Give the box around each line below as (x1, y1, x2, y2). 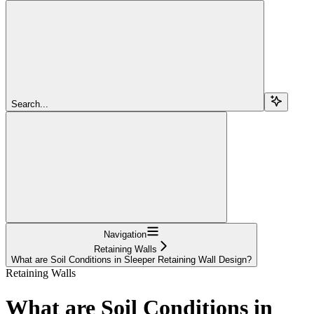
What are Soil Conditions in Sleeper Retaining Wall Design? (11, 254, 252, 266)
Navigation (104, 229, 146, 240)
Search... (11, 99, 48, 110)
